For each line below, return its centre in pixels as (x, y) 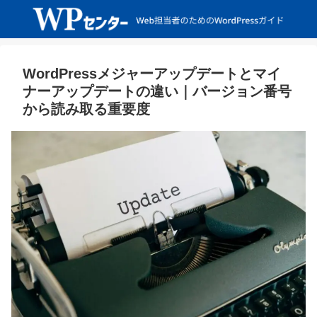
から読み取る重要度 (86, 109)
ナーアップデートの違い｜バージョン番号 (157, 91)
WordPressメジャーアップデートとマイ (152, 73)
